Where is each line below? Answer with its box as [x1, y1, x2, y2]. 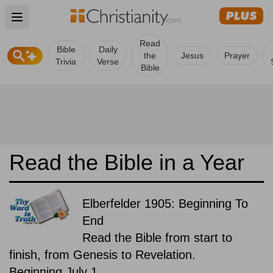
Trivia [55, 57, 76, 66]
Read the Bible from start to [82, 231, 232, 244]
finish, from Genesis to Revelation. [9, 248, 196, 261]
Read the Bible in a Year [9, 150, 244, 175]
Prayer [224, 51, 250, 60]
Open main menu [16, 18, 101, 30]
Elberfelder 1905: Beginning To [82, 197, 248, 210]
